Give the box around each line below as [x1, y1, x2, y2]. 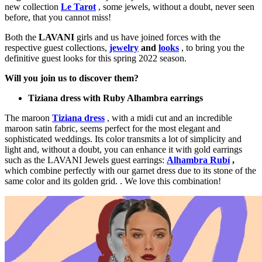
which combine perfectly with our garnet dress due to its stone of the [5, 166, 256, 176]
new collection [5, 2, 61, 12]
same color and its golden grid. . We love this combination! [5, 176, 221, 187]
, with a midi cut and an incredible [105, 113, 232, 123]
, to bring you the [179, 43, 244, 53]
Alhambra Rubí [167, 155, 230, 166]
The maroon [5, 113, 52, 123]
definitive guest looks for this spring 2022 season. [5, 53, 187, 64]
